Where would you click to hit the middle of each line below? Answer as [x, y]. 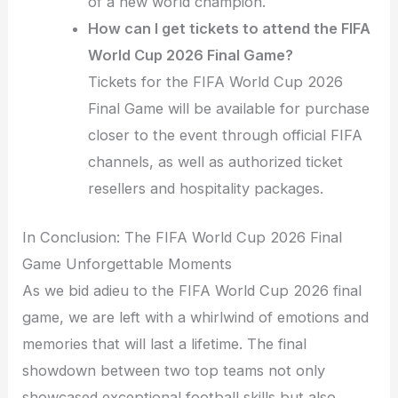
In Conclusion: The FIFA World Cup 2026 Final [183, 237]
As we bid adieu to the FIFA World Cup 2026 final [192, 291]
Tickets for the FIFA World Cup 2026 [216, 82]
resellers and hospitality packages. [206, 189]
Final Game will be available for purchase [229, 109]
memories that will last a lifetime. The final [165, 344]
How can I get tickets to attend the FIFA [230, 29]
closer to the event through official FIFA [226, 135]
